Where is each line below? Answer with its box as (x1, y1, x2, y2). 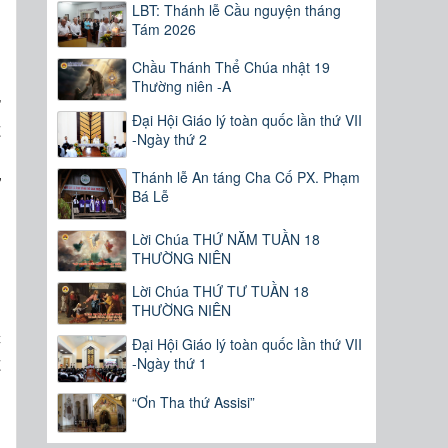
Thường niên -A (132, 76, 232, 97)
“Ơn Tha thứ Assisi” (132, 391, 256, 412)
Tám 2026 (132, 18, 197, 39)
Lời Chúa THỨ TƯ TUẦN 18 (132, 281, 310, 302)
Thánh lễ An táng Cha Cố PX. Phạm (132, 167, 361, 188)
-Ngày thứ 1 (132, 353, 208, 374)
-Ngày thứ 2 (132, 129, 208, 150)
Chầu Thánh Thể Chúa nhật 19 (132, 57, 331, 78)
